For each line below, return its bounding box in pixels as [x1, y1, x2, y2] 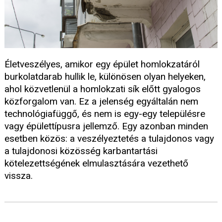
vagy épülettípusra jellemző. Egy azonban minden [4, 120, 208, 132]
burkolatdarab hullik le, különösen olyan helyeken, [4, 71, 206, 83]
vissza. [4, 170, 33, 182]
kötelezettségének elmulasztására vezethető [4, 158, 188, 169]
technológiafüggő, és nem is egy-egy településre [4, 108, 205, 120]
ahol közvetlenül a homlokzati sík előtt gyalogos [4, 83, 201, 95]
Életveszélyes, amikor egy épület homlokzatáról [4, 58, 200, 70]
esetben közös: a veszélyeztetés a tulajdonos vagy [4, 133, 214, 145]
